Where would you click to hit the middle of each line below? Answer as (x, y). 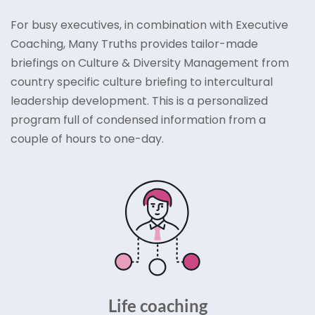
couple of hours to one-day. (87, 139)
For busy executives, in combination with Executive (149, 25)
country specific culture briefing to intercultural (142, 82)
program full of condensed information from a (138, 120)
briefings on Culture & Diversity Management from (150, 63)
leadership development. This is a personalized (139, 101)
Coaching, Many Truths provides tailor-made (134, 44)
